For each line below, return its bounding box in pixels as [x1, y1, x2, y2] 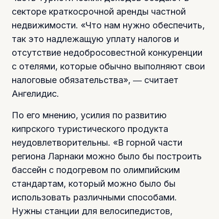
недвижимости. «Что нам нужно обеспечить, [12, 20, 205, 31]
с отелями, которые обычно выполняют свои [12, 61, 205, 72]
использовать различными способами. [12, 192, 177, 203]
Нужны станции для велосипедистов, [12, 206, 173, 217]
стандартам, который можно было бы [12, 178, 175, 189]
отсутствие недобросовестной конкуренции [12, 47, 202, 58]
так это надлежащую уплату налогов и [12, 34, 179, 44]
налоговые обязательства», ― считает [12, 75, 178, 86]
